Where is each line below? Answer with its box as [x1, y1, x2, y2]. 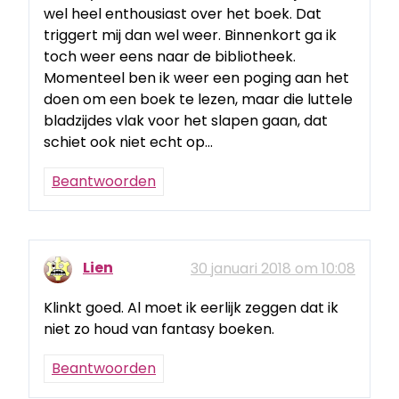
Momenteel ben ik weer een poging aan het [44, 67, 349, 88]
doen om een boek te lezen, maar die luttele [44, 88, 353, 110]
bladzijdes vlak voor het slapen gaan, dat [44, 110, 328, 131]
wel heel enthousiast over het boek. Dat [44, 3, 322, 24]
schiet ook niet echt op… [44, 131, 213, 152]
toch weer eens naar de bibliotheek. [44, 45, 296, 67]
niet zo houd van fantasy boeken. [44, 319, 274, 339]
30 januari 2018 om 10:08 [191, 258, 355, 279]
